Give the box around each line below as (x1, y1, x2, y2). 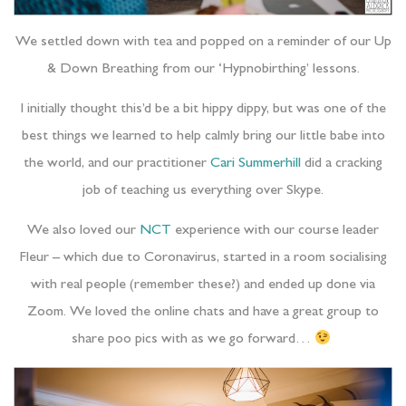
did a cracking (301, 157, 382, 172)
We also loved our (27, 224, 140, 239)
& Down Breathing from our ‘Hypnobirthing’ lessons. (46, 62, 360, 77)
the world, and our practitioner (24, 157, 210, 172)
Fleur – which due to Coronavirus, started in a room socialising (19, 251, 387, 266)
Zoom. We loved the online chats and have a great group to (27, 305, 379, 321)
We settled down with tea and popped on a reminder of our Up (14, 34, 391, 50)
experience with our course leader (171, 224, 379, 239)
